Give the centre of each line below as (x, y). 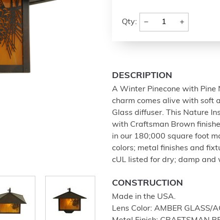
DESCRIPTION (142, 76)
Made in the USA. (144, 197)
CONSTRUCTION (148, 183)
